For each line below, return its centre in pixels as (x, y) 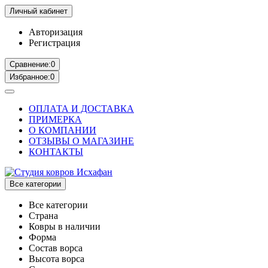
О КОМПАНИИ (63, 130)
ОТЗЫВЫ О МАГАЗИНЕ (81, 141)
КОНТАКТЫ (56, 152)
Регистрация (54, 43)
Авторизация (56, 32)
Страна (43, 216)
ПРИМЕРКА (55, 119)
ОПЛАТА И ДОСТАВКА (81, 109)
